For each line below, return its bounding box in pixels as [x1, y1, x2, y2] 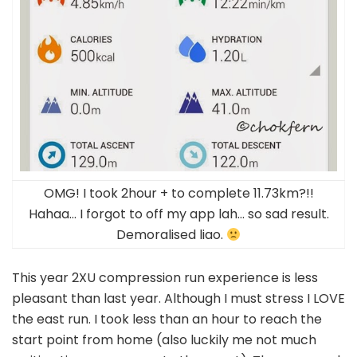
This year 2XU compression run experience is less [12, 269, 318, 288]
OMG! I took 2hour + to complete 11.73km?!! [43, 184, 314, 203]
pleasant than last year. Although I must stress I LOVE [12, 289, 345, 308]
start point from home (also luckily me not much [12, 331, 316, 350]
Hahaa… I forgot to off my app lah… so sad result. [28, 205, 329, 224]
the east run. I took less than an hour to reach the [12, 310, 322, 329]
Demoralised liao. [116, 226, 226, 245]
